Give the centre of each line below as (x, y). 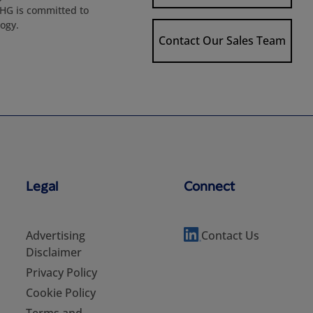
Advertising (56, 235)
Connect (209, 185)
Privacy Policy (61, 272)
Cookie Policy (61, 293)
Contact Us (230, 235)
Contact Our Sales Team (222, 41)
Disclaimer (54, 252)
